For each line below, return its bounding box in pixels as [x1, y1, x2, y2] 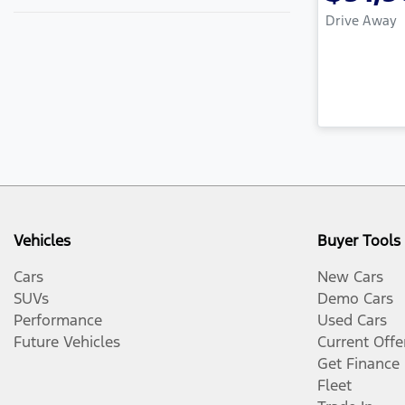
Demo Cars [317, 288, 393, 309]
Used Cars [317, 310, 387, 331]
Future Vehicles [14, 332, 120, 353]
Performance [14, 310, 102, 331]
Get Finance [317, 353, 400, 374]
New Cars [317, 267, 383, 287]
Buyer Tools [317, 231, 400, 251]
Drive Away [325, 12, 397, 30]
